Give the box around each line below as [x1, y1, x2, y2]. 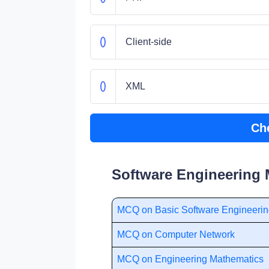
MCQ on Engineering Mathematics [117, 254, 264, 264]
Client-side [125, 37, 172, 47]
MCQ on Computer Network [117, 229, 235, 240]
